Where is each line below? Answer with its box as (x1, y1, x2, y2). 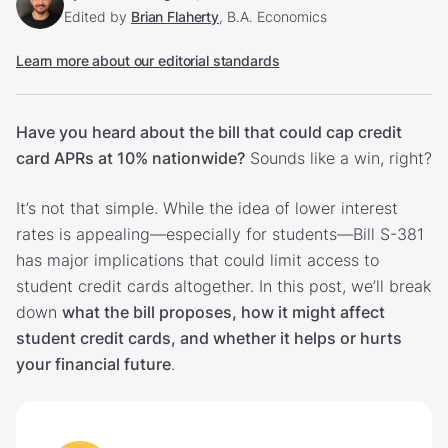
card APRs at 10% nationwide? (16, 147, 245, 168)
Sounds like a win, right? (245, 147, 432, 168)
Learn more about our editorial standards (16, 51, 280, 69)
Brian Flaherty (131, 7, 220, 25)
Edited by (64, 7, 127, 25)
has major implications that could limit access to (16, 249, 379, 270)
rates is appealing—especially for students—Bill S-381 (16, 223, 424, 244)
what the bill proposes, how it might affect (62, 301, 385, 322)
